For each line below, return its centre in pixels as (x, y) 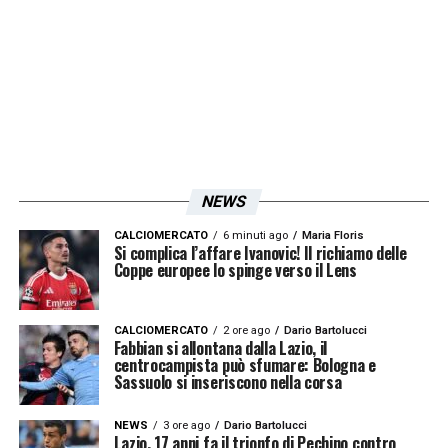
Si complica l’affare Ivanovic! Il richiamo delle (260, 252)
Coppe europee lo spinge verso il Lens (235, 269)
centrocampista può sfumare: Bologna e (244, 364)
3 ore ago (186, 425)
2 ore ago (246, 330)
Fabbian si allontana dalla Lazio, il (220, 347)
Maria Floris (332, 235)
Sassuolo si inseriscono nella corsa (227, 381)
